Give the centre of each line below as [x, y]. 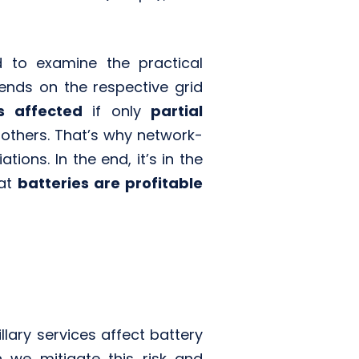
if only [116, 111]
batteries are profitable [110, 183]
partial [177, 111]
